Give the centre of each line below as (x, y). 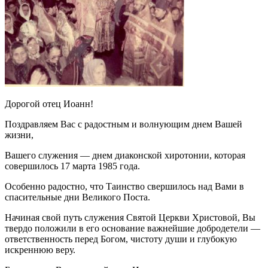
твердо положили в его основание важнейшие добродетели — (133, 228)
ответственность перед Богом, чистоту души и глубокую (121, 239)
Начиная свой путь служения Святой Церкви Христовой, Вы (130, 217)
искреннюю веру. (40, 249)
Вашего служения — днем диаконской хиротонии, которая (125, 155)
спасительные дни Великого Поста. (77, 197)
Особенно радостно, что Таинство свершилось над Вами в (124, 186)
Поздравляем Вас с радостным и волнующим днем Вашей (124, 124)
